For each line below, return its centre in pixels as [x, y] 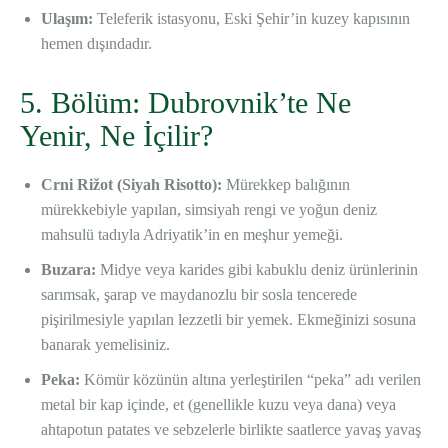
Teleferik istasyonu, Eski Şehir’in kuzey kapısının [251, 19]
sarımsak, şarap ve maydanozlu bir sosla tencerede [199, 295]
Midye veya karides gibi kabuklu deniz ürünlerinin [257, 270]
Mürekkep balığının [286, 185]
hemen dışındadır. [96, 44]
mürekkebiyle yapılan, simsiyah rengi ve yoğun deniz [209, 210]
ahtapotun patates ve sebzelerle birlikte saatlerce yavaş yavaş [231, 430]
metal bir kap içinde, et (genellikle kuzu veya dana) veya [218, 405]
